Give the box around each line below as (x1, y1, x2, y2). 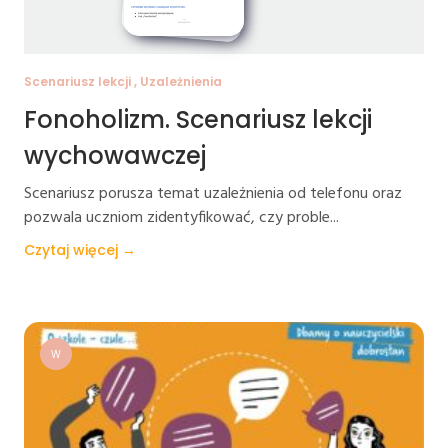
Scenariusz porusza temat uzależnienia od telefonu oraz (24, 181, 402, 207)
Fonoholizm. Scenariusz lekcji (24, 103, 372, 136)
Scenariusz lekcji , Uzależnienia (24, 73, 222, 90)
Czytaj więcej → (24, 240, 136, 260)
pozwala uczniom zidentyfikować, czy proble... (24, 205, 339, 231)
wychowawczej (24, 139, 206, 172)
